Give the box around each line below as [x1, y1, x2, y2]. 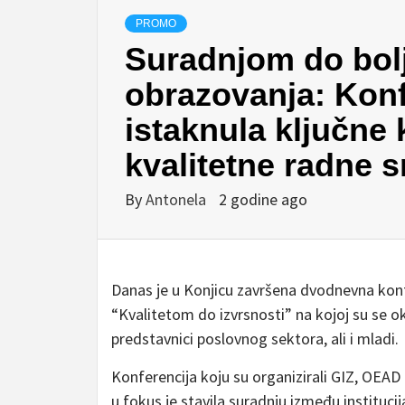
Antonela [146, 189, 210, 210]
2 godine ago [219, 189, 307, 210]
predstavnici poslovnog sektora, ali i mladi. [111, 328, 399, 349]
